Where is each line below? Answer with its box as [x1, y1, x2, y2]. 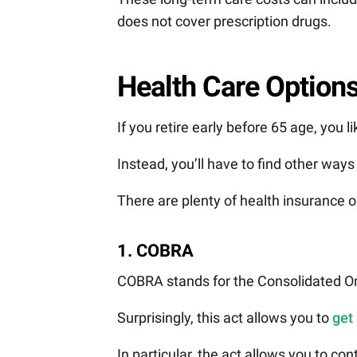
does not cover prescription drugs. [117, 12, 331, 29]
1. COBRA [117, 241, 194, 261]
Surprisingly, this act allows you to [117, 309, 332, 327]
